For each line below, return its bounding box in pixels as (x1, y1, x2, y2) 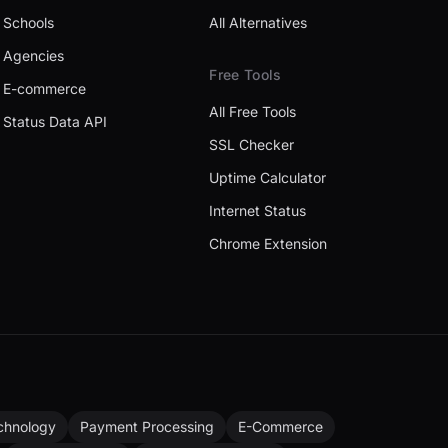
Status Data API (2, 113, 107, 130)
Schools (2, 14, 54, 31)
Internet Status (209, 202, 307, 219)
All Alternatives (209, 14, 308, 31)
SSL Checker (209, 136, 295, 153)
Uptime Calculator (209, 169, 327, 186)
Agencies (2, 47, 64, 64)
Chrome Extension (209, 235, 328, 252)
